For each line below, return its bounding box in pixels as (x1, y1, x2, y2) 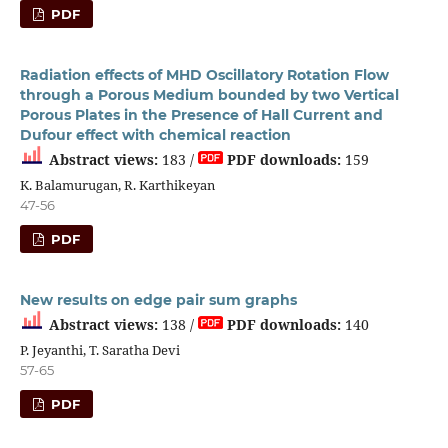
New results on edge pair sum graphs (19, 291, 297, 310)
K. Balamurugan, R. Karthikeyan (19, 176, 215, 195)
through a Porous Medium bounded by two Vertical (19, 86, 399, 105)
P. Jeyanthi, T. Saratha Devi (19, 341, 180, 360)
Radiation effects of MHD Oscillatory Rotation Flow (19, 66, 389, 85)
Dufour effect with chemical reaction (19, 126, 291, 145)
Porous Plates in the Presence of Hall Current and (19, 106, 383, 125)
